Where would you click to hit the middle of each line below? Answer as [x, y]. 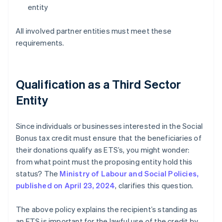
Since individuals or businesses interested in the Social [110, 126]
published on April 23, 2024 [66, 186]
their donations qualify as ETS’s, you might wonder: [103, 150]
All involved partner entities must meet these [94, 31]
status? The [38, 174]
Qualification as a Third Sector [99, 84]
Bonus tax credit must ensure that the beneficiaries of [109, 138]
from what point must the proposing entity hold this [104, 162]
